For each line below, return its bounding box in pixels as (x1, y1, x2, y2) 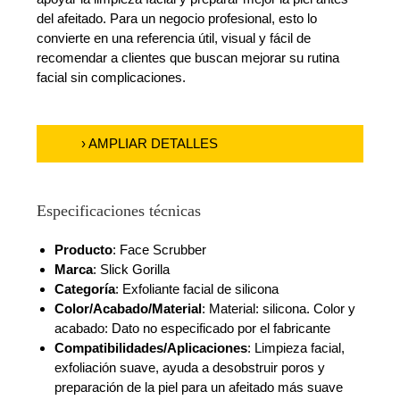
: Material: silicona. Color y (202, 301, 356, 317)
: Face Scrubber (112, 242, 207, 258)
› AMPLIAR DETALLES (81, 136, 219, 152)
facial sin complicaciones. (37, 70, 187, 86)
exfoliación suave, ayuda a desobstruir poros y (54, 360, 326, 376)
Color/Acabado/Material (54, 301, 203, 317)
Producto (54, 242, 113, 258)
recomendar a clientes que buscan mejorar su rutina (37, 50, 340, 66)
